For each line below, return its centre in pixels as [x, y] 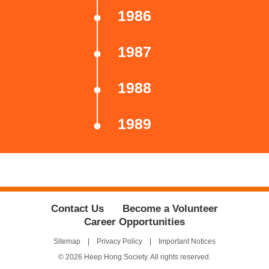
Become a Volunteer [170, 209]
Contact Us [78, 209]
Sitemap [67, 242]
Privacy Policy [119, 242]
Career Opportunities [134, 222]
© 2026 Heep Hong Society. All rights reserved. [134, 257]
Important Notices [187, 242]
